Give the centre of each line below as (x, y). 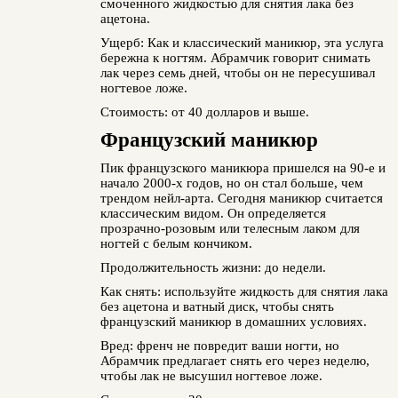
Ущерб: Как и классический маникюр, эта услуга (242, 43)
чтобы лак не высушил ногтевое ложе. (211, 376)
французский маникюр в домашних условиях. (233, 322)
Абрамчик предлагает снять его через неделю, (235, 361)
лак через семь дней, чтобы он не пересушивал (237, 73)
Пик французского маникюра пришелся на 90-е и (243, 168)
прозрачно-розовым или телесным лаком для (230, 228)
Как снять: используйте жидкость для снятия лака (244, 291)
